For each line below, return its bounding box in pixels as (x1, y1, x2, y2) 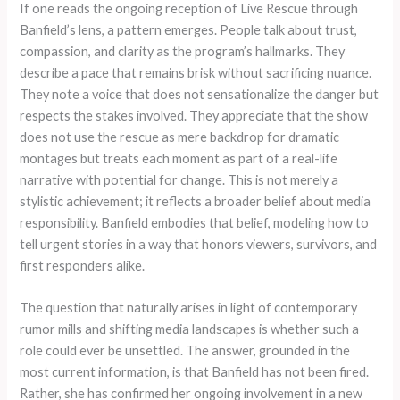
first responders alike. (20, 257, 146, 273)
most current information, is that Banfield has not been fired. (20, 364, 370, 380)
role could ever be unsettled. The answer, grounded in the (20, 343, 351, 359)
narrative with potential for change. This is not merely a (20, 171, 339, 187)
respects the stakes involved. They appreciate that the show (20, 107, 369, 123)
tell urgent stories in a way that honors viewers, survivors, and (20, 236, 378, 252)
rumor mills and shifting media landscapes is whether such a (20, 321, 360, 337)
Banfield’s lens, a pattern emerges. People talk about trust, (20, 21, 358, 37)
